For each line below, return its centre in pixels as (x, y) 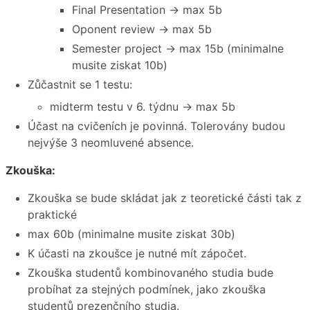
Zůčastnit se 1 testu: (80, 85)
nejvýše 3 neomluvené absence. (111, 143)
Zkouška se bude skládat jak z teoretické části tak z (165, 198)
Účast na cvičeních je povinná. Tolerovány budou (156, 126)
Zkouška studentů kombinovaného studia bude (151, 273)
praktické (52, 215)
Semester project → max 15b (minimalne (178, 49)
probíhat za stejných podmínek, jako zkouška (147, 290)
